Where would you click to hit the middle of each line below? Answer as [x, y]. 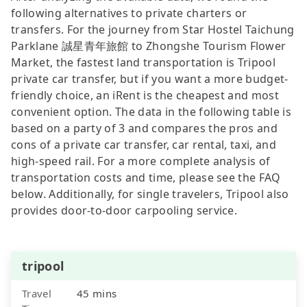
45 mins [97, 293]
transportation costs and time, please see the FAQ [146, 177]
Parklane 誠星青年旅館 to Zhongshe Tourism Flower [149, 46]
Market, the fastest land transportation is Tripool [144, 62]
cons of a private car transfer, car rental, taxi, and [144, 144]
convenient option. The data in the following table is [151, 111]
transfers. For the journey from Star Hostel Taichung [153, 29]
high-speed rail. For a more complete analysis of [141, 161]
